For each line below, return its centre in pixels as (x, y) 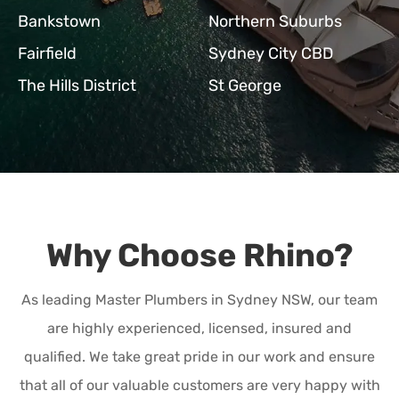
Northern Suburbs (275, 21)
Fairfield (47, 53)
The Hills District (77, 85)
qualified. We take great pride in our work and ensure (199, 356)
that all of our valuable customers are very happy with (199, 385)
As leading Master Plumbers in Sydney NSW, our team (199, 299)
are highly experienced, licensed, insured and (199, 328)
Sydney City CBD (271, 53)
